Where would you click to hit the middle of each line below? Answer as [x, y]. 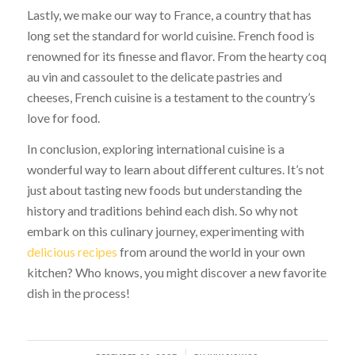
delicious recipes [72, 252]
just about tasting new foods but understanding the [164, 190]
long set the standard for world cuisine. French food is [170, 35]
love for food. [63, 117]
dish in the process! [78, 293]
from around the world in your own [211, 252]
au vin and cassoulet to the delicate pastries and [154, 76]
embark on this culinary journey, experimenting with [165, 231]
